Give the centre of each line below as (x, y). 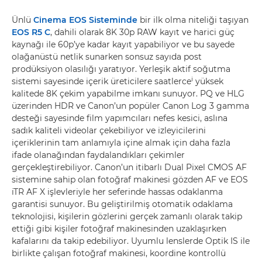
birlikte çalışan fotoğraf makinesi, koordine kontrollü (119, 253)
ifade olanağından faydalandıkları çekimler (98, 155)
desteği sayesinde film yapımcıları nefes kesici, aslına (120, 118)
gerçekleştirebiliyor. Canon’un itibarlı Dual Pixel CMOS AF (129, 167)
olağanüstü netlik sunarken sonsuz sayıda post (107, 57)
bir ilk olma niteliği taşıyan (193, 20)
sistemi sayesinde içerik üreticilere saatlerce (101, 81)
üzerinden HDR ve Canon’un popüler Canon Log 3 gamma (130, 106)
